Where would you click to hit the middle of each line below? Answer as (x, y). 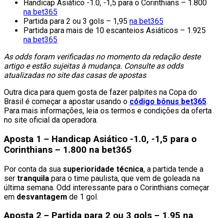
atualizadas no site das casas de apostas (75, 75)
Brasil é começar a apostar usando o (67, 102)
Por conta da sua (33, 169)
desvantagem (42, 197)
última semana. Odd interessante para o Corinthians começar (107, 187)
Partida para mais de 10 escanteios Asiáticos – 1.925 (115, 31)
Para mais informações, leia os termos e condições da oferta (108, 111)
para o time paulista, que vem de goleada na (125, 178)
